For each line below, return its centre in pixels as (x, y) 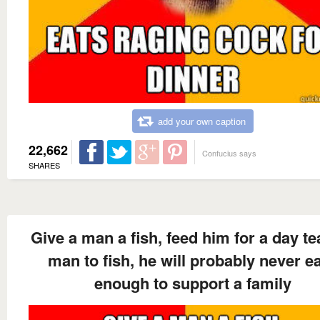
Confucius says (229, 152)
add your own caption (202, 121)
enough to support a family (193, 282)
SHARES (44, 165)
